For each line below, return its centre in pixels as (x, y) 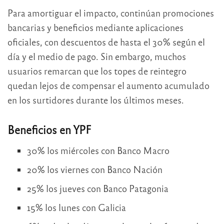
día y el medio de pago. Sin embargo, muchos (97, 56)
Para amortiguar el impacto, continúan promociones (111, 13)
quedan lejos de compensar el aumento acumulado (108, 85)
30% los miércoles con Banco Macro (98, 150)
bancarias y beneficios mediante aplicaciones (95, 27)
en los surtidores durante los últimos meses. (96, 100)
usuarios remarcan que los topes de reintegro (97, 71)
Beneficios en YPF (49, 130)
